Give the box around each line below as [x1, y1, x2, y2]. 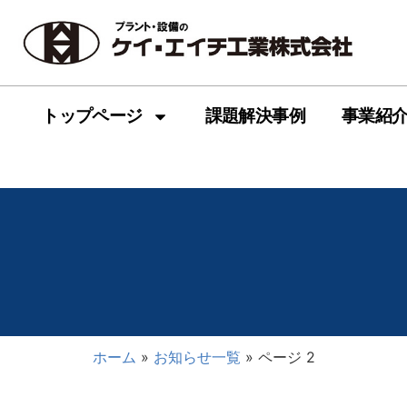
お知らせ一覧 [154, 348, 241, 367]
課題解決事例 [204, 105, 305, 126]
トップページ [42, 105, 143, 126]
